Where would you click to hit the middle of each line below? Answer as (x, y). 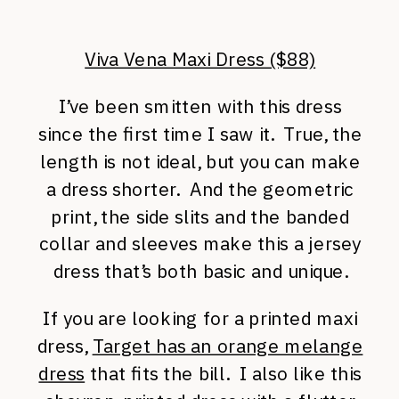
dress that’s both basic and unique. (200, 271)
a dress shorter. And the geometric (200, 189)
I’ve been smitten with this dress (200, 106)
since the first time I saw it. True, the (200, 134)
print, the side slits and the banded (200, 216)
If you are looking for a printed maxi (200, 318)
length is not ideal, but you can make (200, 162)
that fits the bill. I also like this (223, 374)
